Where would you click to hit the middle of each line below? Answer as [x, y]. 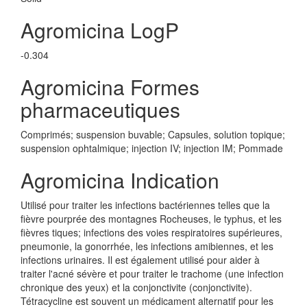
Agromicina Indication [120, 180]
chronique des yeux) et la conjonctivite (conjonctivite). [136, 287]
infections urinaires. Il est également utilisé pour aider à [140, 260]
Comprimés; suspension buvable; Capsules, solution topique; [153, 134]
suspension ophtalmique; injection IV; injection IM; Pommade [152, 148]
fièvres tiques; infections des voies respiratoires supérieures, [151, 232]
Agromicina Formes [110, 87]
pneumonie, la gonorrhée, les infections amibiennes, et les [147, 246]
